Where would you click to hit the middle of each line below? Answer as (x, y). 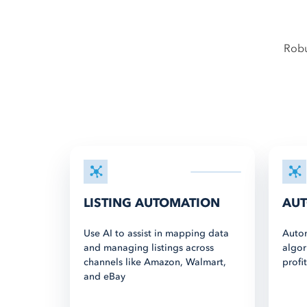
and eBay (105, 277)
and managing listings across (149, 248)
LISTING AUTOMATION (152, 203)
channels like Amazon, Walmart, (155, 262)
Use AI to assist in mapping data (156, 233)
